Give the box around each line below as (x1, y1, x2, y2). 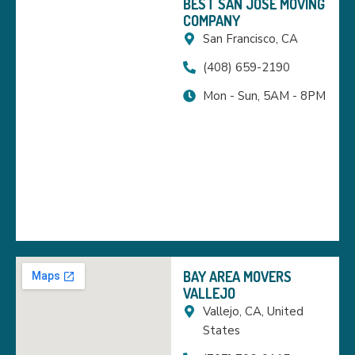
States (203, 322, 241, 338)
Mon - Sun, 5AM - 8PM (203, 87, 326, 104)
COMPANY (183, 11, 241, 29)
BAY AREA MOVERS (183, 267, 292, 285)
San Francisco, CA (203, 30, 299, 47)
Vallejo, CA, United (203, 303, 304, 319)
